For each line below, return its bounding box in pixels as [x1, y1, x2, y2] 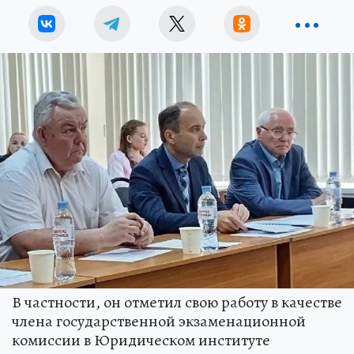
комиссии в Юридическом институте [12, 329, 270, 351]
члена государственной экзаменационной [12, 310, 306, 332]
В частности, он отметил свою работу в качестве [12, 291, 342, 313]
